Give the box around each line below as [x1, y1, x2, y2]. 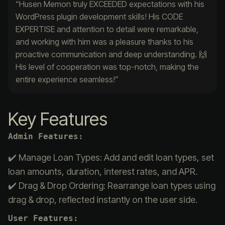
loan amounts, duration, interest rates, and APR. [8, 166, 197, 177]
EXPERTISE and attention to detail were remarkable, [16, 24, 198, 34]
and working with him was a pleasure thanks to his [16, 36, 193, 47]
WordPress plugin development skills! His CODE [16, 11, 183, 22]
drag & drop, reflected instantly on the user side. [8, 194, 197, 205]
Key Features [8, 107, 107, 130]
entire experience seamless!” [16, 74, 119, 84]
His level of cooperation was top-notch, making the [16, 61, 199, 72]
